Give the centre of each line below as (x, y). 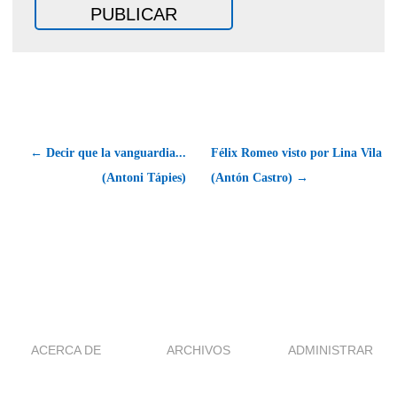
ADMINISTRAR (331, 350)
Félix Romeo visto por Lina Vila (296, 152)
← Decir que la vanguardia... (108, 152)
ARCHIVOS (198, 350)
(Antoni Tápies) (144, 177)
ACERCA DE (66, 350)
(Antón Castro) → (260, 177)
